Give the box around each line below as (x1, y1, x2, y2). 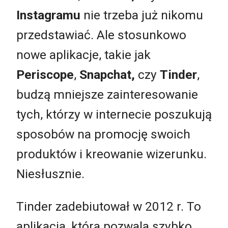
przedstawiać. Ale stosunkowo (16, 27, 186, 43)
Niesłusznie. (16, 166, 84, 182)
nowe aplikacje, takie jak (16, 47, 151, 63)
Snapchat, (76, 67, 135, 82)
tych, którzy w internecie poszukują (16, 107, 212, 122)
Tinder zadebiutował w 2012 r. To (16, 198, 201, 214)
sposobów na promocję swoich (16, 127, 190, 142)
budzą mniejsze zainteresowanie (16, 87, 198, 102)
